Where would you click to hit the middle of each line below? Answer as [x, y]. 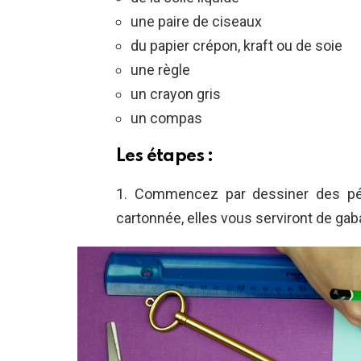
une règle [160, 69]
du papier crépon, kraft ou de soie [237, 45]
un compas [166, 118]
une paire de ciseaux [196, 21]
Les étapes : [165, 156]
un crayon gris [176, 93]
